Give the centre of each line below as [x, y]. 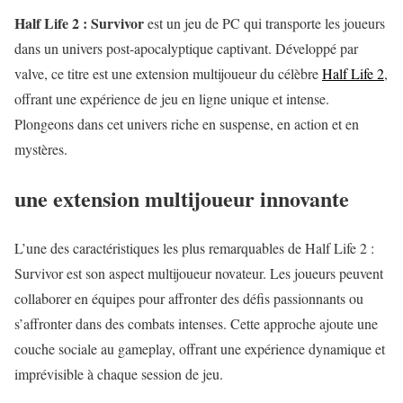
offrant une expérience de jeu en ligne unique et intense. [172, 98]
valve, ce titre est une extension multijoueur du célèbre [168, 73]
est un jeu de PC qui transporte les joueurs [264, 22]
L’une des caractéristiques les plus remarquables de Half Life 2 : [194, 247]
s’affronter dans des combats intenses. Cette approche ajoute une [196, 323]
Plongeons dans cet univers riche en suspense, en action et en [187, 123]
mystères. [41, 148]
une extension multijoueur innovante [182, 198]
